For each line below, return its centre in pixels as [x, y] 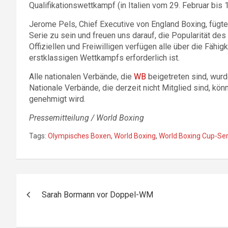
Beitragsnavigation [84, 184]
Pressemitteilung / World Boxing [87, 118]
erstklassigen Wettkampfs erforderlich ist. [104, 58]
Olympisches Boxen [79, 136]
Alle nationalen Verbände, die [81, 77]
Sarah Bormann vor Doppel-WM [97, 195]
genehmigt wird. [57, 99]
